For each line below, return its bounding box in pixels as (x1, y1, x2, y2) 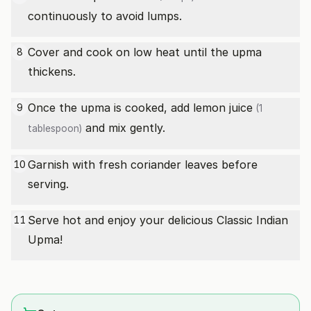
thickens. (28, 65, 76, 78)
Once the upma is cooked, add (28, 101, 193, 115)
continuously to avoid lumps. (28, 9, 182, 23)
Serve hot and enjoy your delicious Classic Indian (28, 213, 288, 227)
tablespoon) (28, 123, 82, 134)
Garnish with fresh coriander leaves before (28, 158, 258, 171)
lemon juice (193, 101, 253, 115)
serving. (28, 177, 69, 191)
